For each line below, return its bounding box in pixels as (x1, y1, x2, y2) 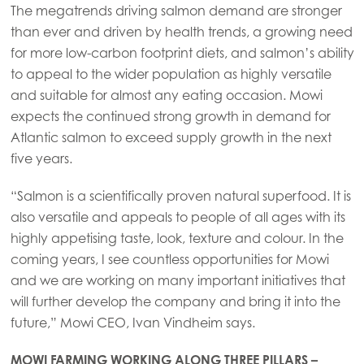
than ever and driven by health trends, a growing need (10, 23, 353, 40)
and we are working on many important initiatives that (10, 271, 345, 288)
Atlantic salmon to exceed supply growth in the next (10, 128, 331, 145)
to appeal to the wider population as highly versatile (10, 65, 331, 82)
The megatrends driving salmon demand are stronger (10, 2, 342, 19)
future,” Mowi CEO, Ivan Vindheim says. (10, 314, 255, 331)
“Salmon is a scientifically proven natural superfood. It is (10, 187, 351, 204)
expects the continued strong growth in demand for (10, 107, 331, 124)
